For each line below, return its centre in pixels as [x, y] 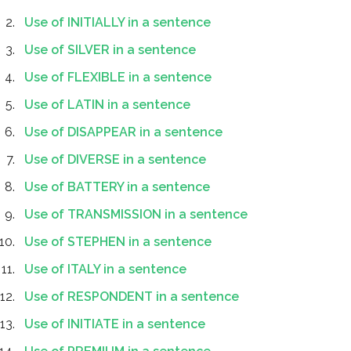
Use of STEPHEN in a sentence [118, 242]
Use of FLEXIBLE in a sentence [118, 77]
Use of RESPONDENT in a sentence [132, 297]
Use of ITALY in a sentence [105, 269]
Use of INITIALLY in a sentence [118, 22]
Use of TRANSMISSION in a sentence [136, 214]
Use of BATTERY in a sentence [117, 187]
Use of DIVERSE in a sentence [115, 159]
